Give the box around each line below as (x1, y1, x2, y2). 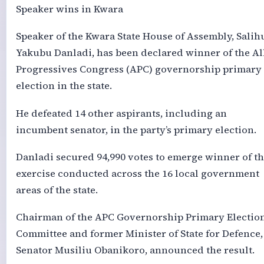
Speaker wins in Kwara (15, 2, 123, 16)
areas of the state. (15, 183, 98, 197)
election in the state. (15, 79, 112, 93)
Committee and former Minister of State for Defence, (15, 227, 263, 241)
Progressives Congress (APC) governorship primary (15, 62, 262, 77)
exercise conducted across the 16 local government (15, 167, 259, 181)
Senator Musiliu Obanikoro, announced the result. (15, 243, 255, 258)
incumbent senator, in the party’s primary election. (15, 123, 256, 137)
